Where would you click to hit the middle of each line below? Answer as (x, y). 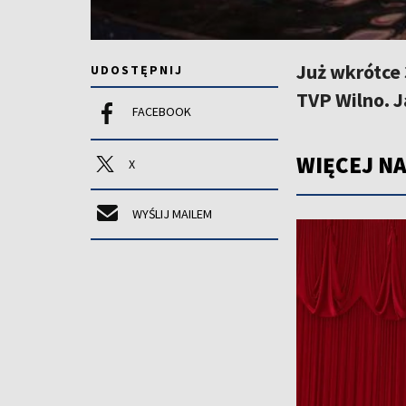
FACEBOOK (162, 111)
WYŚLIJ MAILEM (172, 213)
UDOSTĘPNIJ (137, 69)
